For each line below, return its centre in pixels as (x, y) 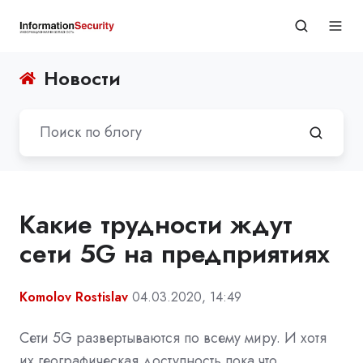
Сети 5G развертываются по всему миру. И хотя (173, 337)
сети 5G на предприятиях (175, 253)
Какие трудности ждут (156, 224)
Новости (83, 78)
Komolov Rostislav (74, 297)
